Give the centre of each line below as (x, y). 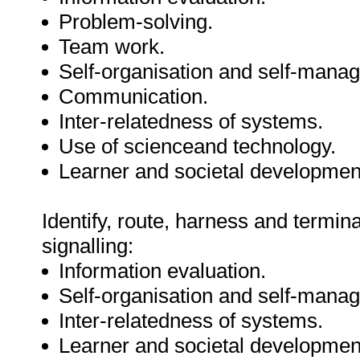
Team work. (112, 47)
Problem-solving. (136, 22)
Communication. (133, 96)
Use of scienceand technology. (197, 146)
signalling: (88, 246)
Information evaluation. (162, 271)
